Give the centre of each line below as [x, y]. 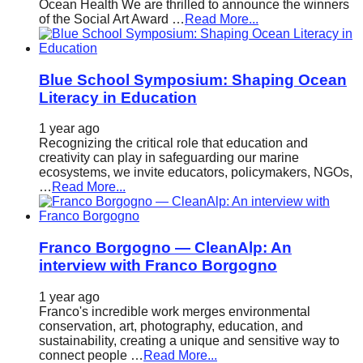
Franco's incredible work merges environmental [175, 311]
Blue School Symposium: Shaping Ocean [193, 79]
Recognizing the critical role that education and [173, 143]
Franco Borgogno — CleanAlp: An [165, 248]
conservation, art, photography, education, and [171, 326]
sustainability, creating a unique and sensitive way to [189, 340]
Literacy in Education [118, 97]
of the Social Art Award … [112, 19]
